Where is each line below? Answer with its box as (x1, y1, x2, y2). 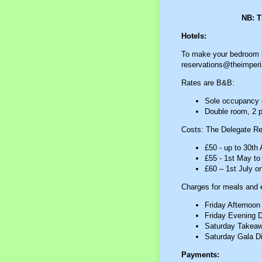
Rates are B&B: (181, 78, 235, 87)
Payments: (181, 250, 219, 259)
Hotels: (181, 31, 206, 40)
